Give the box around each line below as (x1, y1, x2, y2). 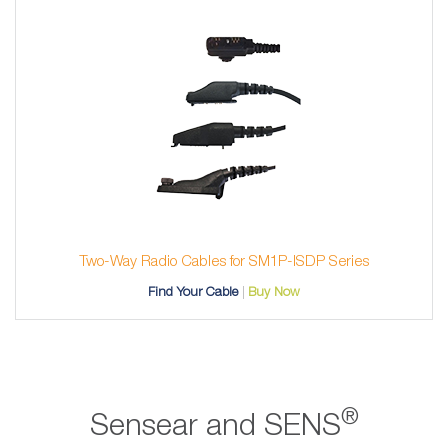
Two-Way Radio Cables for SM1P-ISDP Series (79, 254, 369, 269)
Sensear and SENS (89, 413, 341, 441)
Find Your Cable (148, 286, 239, 298)
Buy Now (248, 286, 300, 298)
